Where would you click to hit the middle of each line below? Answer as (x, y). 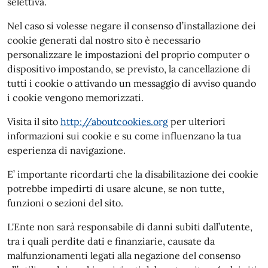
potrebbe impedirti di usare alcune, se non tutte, (116, 188)
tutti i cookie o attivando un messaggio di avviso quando (132, 83)
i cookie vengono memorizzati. (75, 98)
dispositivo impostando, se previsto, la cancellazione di (129, 69)
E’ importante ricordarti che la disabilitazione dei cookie (133, 174)
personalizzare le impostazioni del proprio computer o (128, 54)
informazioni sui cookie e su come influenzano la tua (124, 136)
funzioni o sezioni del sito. (65, 203)
